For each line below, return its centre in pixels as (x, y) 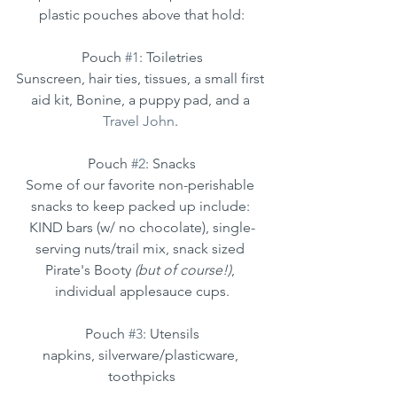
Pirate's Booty (90, 270)
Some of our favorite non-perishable (142, 185)
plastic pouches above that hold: (142, 15)
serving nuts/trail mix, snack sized (142, 249)
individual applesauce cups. (142, 292)
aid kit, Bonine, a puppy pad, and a (142, 100)
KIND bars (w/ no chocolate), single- (142, 228)
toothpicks (142, 377)
